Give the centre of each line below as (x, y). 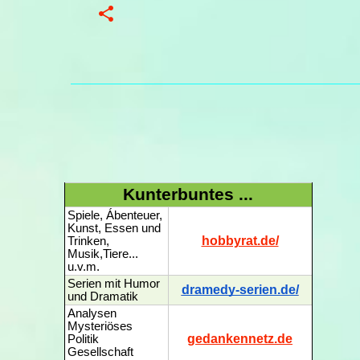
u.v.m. (83, 267)
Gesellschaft (100, 352)
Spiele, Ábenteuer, (115, 215)
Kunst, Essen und (114, 228)
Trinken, (88, 241)
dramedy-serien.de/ (240, 290)
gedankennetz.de (240, 339)
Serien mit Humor (113, 284)
